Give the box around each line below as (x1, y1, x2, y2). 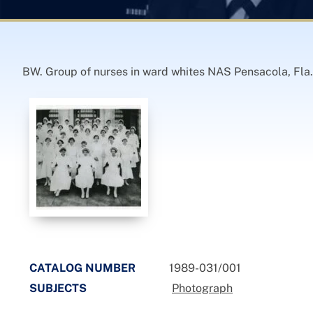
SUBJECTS (29, 282, 87, 295)
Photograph (172, 282, 233, 295)
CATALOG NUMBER (29, 261, 136, 275)
